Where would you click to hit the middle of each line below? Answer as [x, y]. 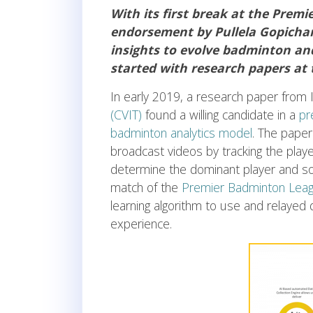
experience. [141, 224]
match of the [146, 188]
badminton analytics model [181, 133]
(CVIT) [126, 115]
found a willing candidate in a [220, 115]
